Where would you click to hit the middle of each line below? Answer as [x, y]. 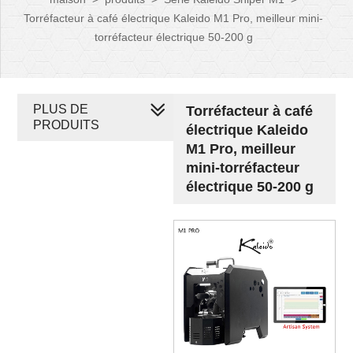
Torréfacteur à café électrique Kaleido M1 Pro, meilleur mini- [173, 18]
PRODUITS [67, 125]
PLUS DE [61, 109]
